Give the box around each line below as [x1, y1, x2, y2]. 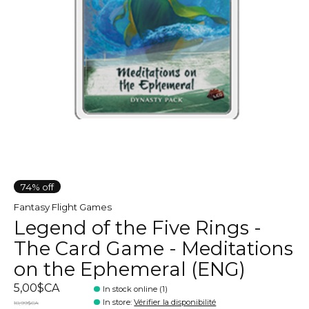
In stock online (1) [103, 284, 168, 295]
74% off [21, 181, 54, 192]
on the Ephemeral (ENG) [14, 257, 246, 281]
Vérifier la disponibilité [134, 297, 217, 308]
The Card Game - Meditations [14, 236, 293, 260]
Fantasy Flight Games [14, 201, 112, 213]
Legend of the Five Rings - [14, 215, 261, 239]
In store [103, 297, 131, 308]
